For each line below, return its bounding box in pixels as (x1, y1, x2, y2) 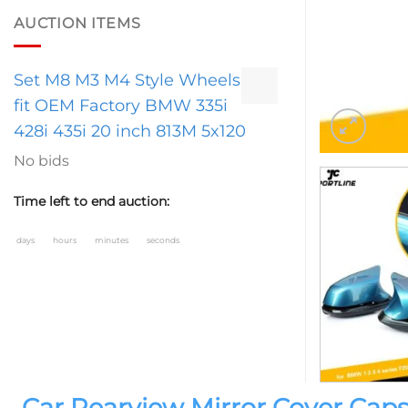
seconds (147, 235, 179, 246)
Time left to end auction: (14, 192, 169, 209)
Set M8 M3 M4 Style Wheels (14, 69, 240, 90)
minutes (95, 235, 130, 246)
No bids (14, 151, 69, 169)
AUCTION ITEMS (14, 15, 141, 33)
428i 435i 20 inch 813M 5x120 (14, 120, 246, 141)
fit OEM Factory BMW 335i (14, 95, 228, 116)
